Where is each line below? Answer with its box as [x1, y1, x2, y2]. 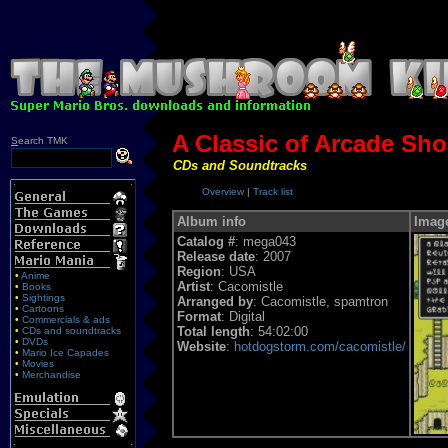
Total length [176, 323, 250, 339]
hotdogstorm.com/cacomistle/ [233, 338, 406, 354]
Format [176, 308, 221, 324]
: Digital [220, 308, 265, 324]
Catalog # [176, 233, 235, 249]
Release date [176, 248, 255, 264]
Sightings [22, 291, 65, 303]
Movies [22, 357, 54, 369]
